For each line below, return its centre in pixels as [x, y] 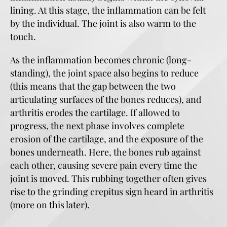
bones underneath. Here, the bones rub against [105, 152]
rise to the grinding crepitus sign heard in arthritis [112, 192]
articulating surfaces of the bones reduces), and [106, 99]
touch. [24, 36]
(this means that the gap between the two [93, 86]
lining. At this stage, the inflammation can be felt [108, 10]
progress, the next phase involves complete [97, 126]
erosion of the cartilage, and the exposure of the [107, 139]
